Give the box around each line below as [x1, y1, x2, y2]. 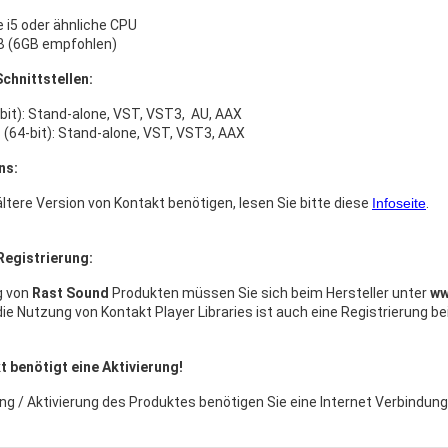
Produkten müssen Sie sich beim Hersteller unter [112, 285, 430, 302]
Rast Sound [32, 285, 112, 302]
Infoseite [372, 195, 426, 212]
